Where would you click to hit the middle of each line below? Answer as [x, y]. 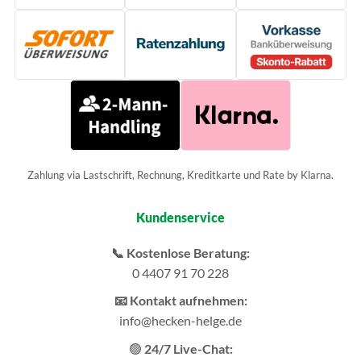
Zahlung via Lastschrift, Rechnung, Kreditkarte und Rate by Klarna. [180, 174]
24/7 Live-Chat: [188, 348]
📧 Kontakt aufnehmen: [180, 301]
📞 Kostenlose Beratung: [180, 252]
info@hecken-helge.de [180, 321]
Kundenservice [180, 217]
